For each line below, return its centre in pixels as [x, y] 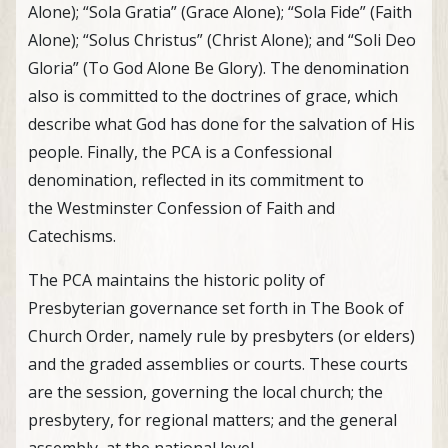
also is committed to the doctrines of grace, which [213, 95]
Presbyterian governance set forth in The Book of [216, 307]
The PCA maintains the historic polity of [176, 279]
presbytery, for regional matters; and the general [212, 419]
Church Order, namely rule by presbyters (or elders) [221, 335]
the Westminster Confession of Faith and [181, 207]
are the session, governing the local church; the [205, 391]
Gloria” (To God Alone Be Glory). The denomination [218, 67]
